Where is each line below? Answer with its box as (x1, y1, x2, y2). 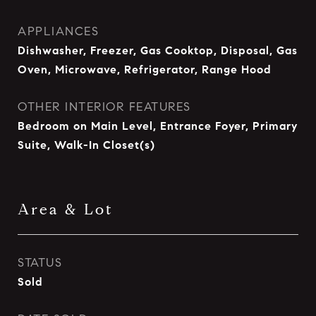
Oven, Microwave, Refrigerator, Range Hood (18, 63, 272, 76)
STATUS (18, 255, 62, 270)
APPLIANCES (18, 24, 99, 39)
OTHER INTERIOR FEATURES (18, 99, 191, 114)
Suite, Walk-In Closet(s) (18, 138, 155, 152)
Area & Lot (18, 200, 114, 219)
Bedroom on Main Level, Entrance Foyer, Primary (18, 119, 298, 133)
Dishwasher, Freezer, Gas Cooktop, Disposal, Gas (18, 44, 298, 57)
